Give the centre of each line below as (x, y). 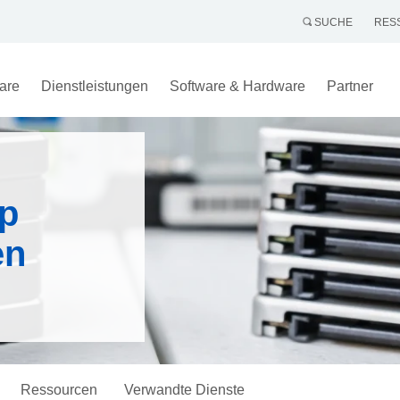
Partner (350, 86)
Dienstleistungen (94, 86)
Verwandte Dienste (184, 390)
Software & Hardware (237, 86)
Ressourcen (59, 390)
